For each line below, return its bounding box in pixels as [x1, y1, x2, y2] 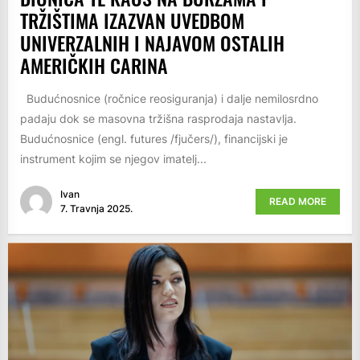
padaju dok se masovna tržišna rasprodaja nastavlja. [20, 111, 297, 125]
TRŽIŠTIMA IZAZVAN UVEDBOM [20, 5, 244, 35]
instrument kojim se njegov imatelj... [20, 151, 207, 166]
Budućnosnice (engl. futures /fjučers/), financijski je [20, 131, 288, 145]
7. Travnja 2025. [60, 202, 133, 215]
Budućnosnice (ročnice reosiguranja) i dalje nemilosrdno [20, 91, 318, 105]
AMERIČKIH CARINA [20, 50, 168, 80]
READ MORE [269, 195, 326, 208]
